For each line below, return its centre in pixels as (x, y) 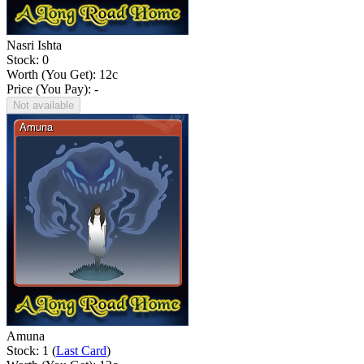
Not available (43, 105)
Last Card (81, 350)
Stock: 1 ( (31, 350)
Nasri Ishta (34, 45)
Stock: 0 (28, 59)
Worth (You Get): (53, 74)
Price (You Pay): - (52, 89)
